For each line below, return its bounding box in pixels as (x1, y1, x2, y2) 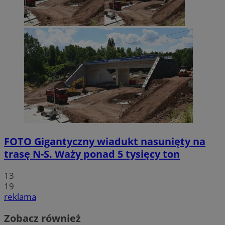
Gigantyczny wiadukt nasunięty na (32, 135, 205, 149)
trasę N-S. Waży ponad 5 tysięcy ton (4, 147, 180, 161)
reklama (4, 191, 36, 203)
